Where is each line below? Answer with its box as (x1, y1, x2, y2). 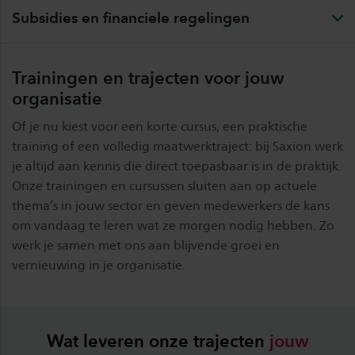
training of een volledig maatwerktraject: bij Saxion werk (12, 138, 343, 154)
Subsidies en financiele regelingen (12, 8, 250, 27)
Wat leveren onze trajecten (46, 330, 269, 351)
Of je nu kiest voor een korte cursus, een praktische (12, 118, 307, 134)
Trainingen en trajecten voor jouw (12, 67, 284, 88)
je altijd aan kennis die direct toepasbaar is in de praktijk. (12, 158, 342, 174)
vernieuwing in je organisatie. (12, 257, 185, 273)
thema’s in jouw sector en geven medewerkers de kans (12, 197, 330, 213)
